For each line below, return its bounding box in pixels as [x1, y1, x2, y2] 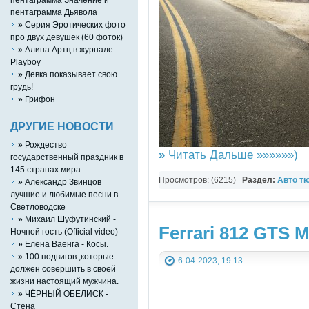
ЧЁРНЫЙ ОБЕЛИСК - [23, 288, 108, 298]
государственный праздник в [10, 152, 123, 161]
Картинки [159, 192, 196, 202]
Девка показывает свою [23, 69, 117, 79]
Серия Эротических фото [23, 19, 126, 29]
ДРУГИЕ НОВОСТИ [10, 120, 114, 132]
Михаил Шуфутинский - [23, 214, 116, 223]
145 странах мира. [10, 164, 83, 174]
